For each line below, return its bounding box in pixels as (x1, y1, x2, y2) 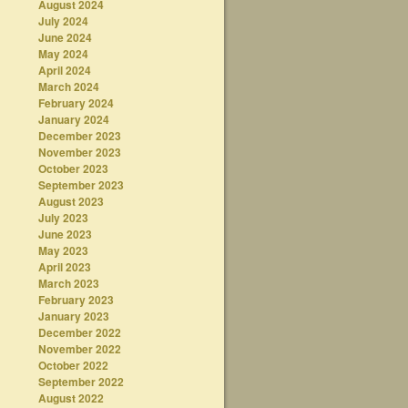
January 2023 (37, 308, 109, 324)
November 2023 (37, 144, 121, 160)
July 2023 (37, 209, 88, 226)
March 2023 (37, 275, 99, 291)
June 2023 (37, 226, 92, 242)
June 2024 (37, 29, 92, 46)
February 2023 (37, 291, 114, 308)
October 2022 (37, 357, 108, 373)
